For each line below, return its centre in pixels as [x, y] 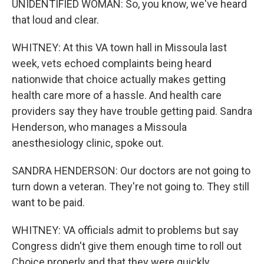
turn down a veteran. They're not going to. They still [131, 187]
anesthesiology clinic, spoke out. [88, 143]
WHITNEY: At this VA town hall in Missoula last [119, 47]
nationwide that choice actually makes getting [119, 79]
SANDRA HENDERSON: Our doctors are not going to [131, 171]
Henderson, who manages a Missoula [99, 127]
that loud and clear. [55, 20]
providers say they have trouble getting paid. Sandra [132, 111]
